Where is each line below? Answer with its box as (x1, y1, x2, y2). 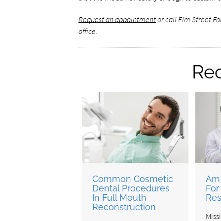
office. (78, 26, 97, 36)
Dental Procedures (92, 183, 170, 193)
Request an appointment (78, 14, 156, 24)
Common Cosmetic (92, 173, 174, 184)
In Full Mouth (92, 192, 147, 203)
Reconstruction (92, 201, 156, 212)
